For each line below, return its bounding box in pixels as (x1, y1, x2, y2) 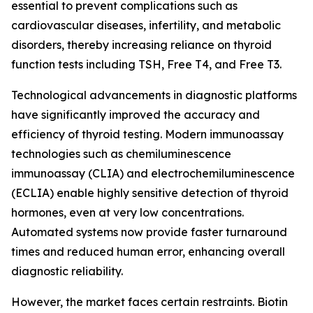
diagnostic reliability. (11, 264, 123, 279)
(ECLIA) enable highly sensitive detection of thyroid (11, 186, 289, 201)
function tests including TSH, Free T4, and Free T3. (11, 57, 282, 72)
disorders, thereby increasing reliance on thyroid (11, 38, 272, 52)
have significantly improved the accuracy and (11, 108, 260, 122)
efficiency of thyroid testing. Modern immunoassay (11, 127, 284, 142)
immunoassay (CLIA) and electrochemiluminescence (11, 166, 295, 181)
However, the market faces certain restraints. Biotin (11, 295, 288, 310)
